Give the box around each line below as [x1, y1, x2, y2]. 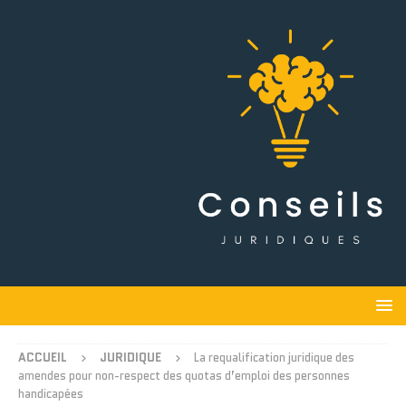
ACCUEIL [18, 349, 67, 367]
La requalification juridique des [194, 349, 354, 367]
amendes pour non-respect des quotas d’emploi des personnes [18, 367, 350, 385]
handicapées [18, 385, 83, 403]
